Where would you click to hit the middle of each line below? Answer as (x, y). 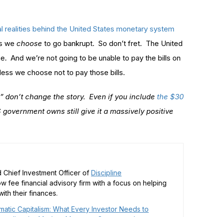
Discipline (106, 172)
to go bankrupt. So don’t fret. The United (112, 43)
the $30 (169, 96)
